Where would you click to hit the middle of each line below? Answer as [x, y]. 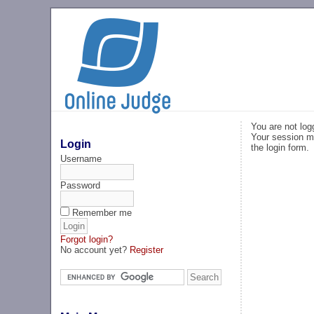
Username [81, 158]
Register [147, 250]
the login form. [280, 147]
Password [81, 185]
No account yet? [95, 250]
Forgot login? [87, 239]
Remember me [102, 212]
